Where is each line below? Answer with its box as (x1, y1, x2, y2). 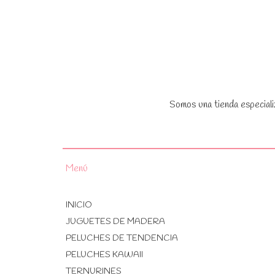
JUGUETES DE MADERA (66, 215, 165, 228)
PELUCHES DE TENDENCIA (66, 232, 178, 244)
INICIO (66, 199, 92, 211)
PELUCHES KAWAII (66, 249, 143, 261)
